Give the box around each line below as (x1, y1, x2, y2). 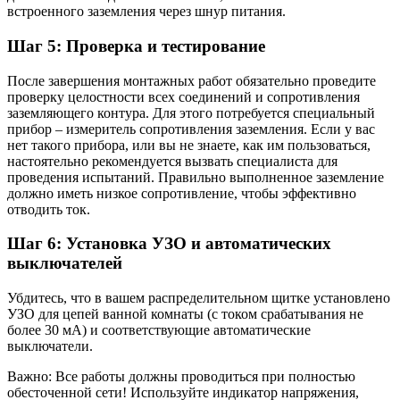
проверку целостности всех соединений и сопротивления (7, 88, 360, 104)
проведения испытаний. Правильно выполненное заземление (7, 169, 384, 185)
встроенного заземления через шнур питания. (7, 4, 286, 20)
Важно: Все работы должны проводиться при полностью (7, 369, 355, 384)
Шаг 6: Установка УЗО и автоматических (7, 234, 331, 254)
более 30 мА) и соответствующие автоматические (7, 322, 311, 337)
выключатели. (7, 338, 93, 354)
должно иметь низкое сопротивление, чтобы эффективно (7, 185, 356, 201)
